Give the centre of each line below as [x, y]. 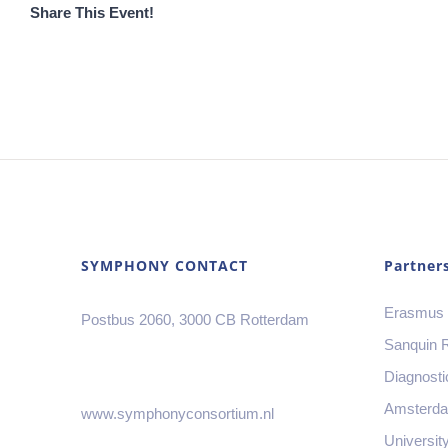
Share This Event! [92, 12]
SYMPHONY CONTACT [165, 265]
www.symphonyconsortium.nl [178, 413]
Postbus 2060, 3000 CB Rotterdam [195, 319]
